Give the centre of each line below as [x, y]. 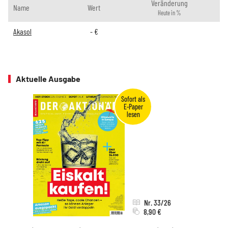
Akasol [22, 31]
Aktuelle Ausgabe [48, 79]
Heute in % [169, 13]
